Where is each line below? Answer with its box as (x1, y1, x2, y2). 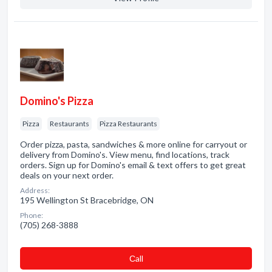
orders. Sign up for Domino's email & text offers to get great (20, 160, 246, 170)
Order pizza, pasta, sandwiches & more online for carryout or (20, 139, 247, 149)
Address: (20, 186, 50, 195)
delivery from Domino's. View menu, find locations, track (20, 149, 229, 160)
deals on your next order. (20, 170, 114, 180)
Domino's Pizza (20, 94, 93, 107)
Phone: (20, 211, 43, 220)
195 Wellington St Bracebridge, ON (20, 195, 154, 205)
